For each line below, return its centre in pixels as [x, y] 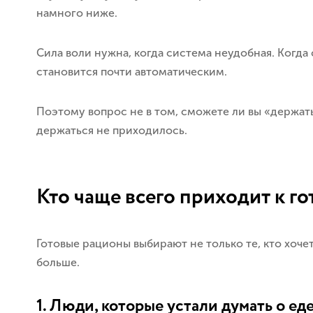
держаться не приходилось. [112, 130]
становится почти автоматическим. [132, 72]
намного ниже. [77, 13]
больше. [58, 262]
